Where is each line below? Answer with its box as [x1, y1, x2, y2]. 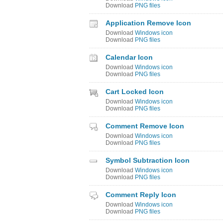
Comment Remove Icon [106, 122, 184, 130]
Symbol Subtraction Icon [106, 156, 190, 164]
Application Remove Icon [106, 19, 191, 27]
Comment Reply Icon [106, 191, 176, 199]
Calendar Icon [106, 53, 153, 61]
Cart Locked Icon [106, 88, 164, 96]
